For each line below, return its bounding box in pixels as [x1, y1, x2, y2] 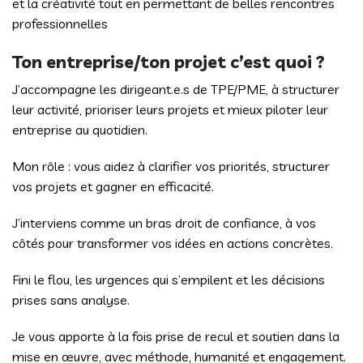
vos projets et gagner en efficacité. [12, 178, 214, 194]
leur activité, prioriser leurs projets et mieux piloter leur [12, 101, 328, 117]
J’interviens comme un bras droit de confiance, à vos [12, 215, 316, 231]
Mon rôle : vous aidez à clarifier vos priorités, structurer [12, 158, 330, 174]
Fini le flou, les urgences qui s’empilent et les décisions [12, 271, 325, 288]
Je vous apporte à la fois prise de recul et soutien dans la [12, 328, 340, 344]
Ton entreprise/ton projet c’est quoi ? [12, 50, 325, 72]
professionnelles [12, 15, 108, 32]
